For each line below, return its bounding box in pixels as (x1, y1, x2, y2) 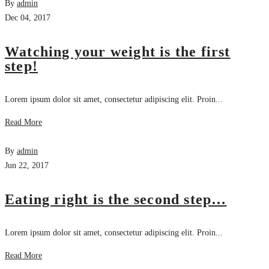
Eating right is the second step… (5, 191, 227, 207)
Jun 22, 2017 (5, 161, 49, 171)
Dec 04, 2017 (5, 13, 50, 23)
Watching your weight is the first (5, 44, 231, 60)
